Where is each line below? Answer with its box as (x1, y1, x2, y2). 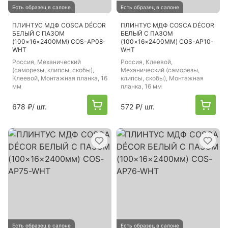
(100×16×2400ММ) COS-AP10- (121, 38, 214, 45)
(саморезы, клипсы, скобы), (12, 66, 94, 74)
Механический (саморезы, (121, 66, 199, 74)
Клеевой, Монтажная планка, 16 (12, 74, 107, 82)
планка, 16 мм (121, 82, 162, 90)
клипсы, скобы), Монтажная (121, 74, 204, 82)
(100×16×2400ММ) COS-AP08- (12, 38, 106, 45)
